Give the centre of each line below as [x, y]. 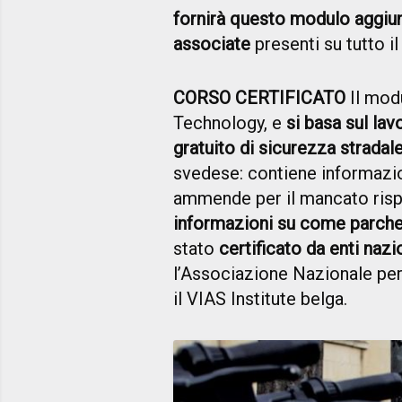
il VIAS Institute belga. [260, 298]
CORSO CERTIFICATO [259, 97]
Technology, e [230, 122]
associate [212, 44]
